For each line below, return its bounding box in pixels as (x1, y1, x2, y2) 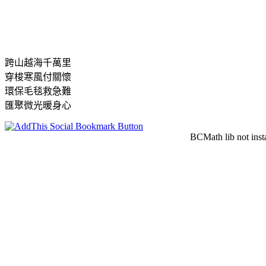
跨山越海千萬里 (5, 57, 71, 68)
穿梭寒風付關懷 (5, 71, 71, 82)
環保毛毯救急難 (5, 85, 71, 96)
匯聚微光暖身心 (5, 100, 71, 110)
